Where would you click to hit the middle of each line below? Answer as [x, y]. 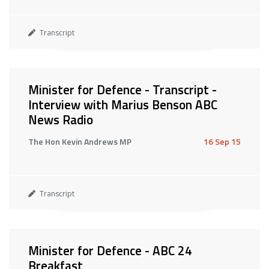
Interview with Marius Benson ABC [123, 104]
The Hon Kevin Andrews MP [80, 141]
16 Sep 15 [222, 141]
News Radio [61, 119]
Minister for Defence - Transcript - [122, 89]
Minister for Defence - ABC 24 [110, 250]
